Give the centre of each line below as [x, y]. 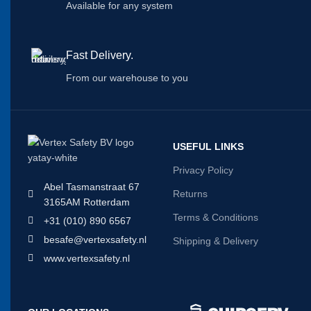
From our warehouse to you [127, 77]
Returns [190, 193]
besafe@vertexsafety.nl [95, 239]
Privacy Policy [203, 170]
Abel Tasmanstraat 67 [91, 186]
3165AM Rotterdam [86, 202]
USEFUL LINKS [208, 146]
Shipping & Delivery [215, 241]
